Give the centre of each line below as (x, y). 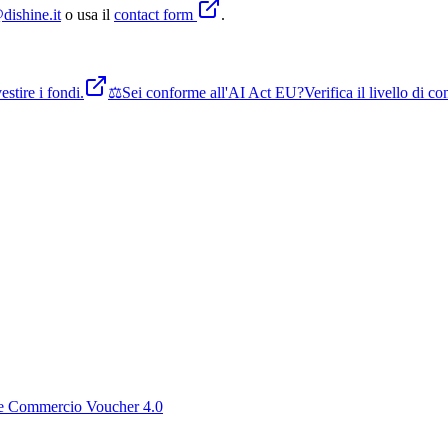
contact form (155, 14)
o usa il (87, 14)
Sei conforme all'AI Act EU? (213, 92)
